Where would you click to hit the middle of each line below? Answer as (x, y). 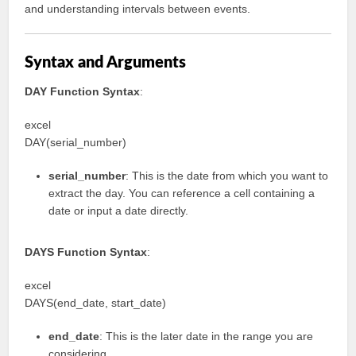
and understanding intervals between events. (138, 9)
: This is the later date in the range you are (207, 336)
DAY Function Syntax (83, 91)
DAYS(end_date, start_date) (96, 303)
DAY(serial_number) (76, 142)
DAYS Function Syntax (86, 252)
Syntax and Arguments (106, 63)
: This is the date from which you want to (227, 176)
